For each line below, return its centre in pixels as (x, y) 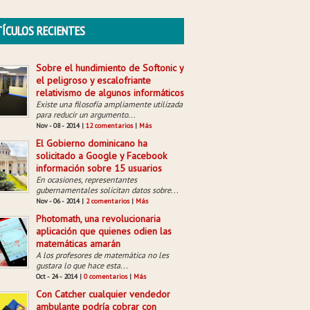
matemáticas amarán (78, 244)
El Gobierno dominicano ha (92, 143)
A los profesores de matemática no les (102, 255)
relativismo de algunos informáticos (110, 93)
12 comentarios (109, 126)
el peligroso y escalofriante (93, 80)
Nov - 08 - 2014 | (61, 126)
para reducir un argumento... (86, 115)
